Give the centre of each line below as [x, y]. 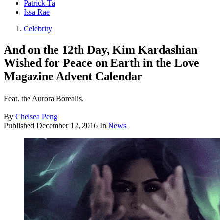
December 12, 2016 [67, 126]
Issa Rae [37, 12]
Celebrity [38, 29]
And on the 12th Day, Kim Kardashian [101, 50]
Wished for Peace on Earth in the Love [102, 63]
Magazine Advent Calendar [73, 76]
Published [20, 126]
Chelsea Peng [36, 117]
